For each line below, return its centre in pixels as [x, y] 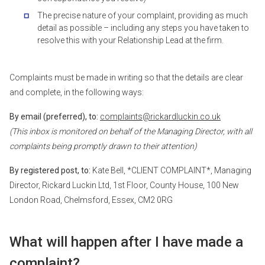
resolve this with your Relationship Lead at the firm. [130, 40]
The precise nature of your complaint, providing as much [143, 15]
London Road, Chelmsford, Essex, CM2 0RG [91, 200]
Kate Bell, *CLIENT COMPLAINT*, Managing [171, 170]
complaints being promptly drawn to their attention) [103, 146]
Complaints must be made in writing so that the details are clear [126, 77]
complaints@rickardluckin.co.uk [160, 117]
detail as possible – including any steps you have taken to [143, 28]
